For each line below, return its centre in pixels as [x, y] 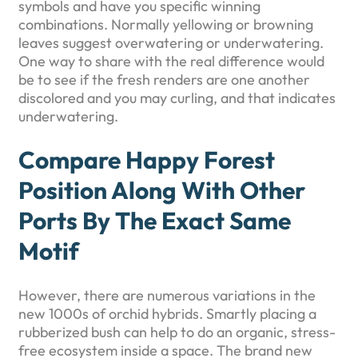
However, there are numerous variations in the [167, 296]
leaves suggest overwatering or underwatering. [171, 42]
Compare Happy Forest [147, 160]
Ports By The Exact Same [155, 221]
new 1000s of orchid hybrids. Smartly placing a [167, 314]
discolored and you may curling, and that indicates [177, 97]
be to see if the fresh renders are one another [164, 79]
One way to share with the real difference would [171, 61]
